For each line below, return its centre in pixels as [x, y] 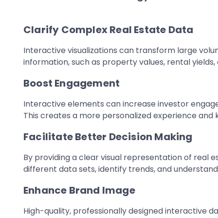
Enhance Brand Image [79, 190]
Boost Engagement [72, 83]
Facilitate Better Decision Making [108, 137]
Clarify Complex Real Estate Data [109, 30]
